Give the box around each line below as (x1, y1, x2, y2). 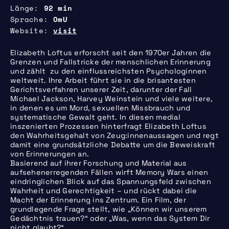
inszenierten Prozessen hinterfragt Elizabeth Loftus (10, 121, 207, 131)
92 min (43, 3, 72, 13)
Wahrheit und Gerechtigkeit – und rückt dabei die (10, 186, 197, 195)
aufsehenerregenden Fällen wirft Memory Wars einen (10, 167, 209, 177)
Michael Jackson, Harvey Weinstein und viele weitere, (10, 94, 213, 103)
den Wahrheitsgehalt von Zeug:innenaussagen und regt (10, 130, 219, 140)
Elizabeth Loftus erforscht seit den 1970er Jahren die (10, 48, 212, 57)
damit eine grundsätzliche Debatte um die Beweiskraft (10, 140, 215, 149)
